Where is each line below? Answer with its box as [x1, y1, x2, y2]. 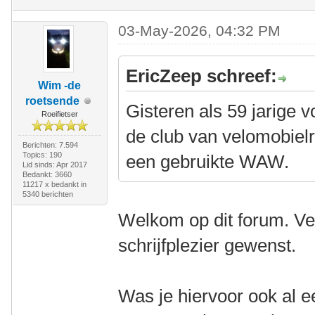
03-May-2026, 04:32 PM [118, 22, 281, 39]
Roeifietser [41, 110, 78, 118]
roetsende [25, 95, 80, 107]
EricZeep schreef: [126, 65, 278, 86]
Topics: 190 [22, 150, 62, 159]
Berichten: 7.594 [22, 141, 78, 149]
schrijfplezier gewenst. [118, 235, 297, 256]
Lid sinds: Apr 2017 [22, 160, 87, 169]
